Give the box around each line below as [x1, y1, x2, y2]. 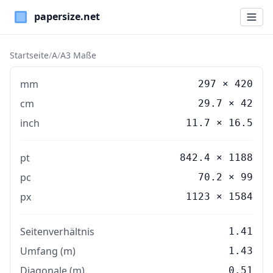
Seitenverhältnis [20, 225, 94, 238]
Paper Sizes [9, 16, 62, 30]
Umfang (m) [20, 244, 76, 258]
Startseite [10, 49, 49, 61]
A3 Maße [60, 49, 96, 61]
